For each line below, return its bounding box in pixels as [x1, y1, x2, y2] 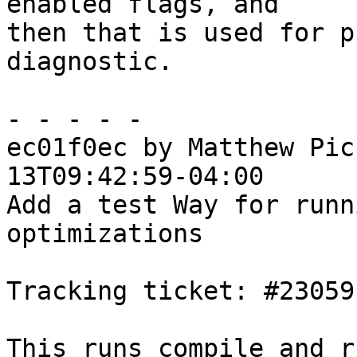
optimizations [6, 219, 203, 249]
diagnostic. [6, 47, 173, 76]
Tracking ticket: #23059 [6, 277, 355, 306]
